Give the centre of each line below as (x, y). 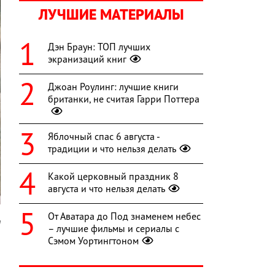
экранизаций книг (87, 59)
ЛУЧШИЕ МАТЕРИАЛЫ (111, 15)
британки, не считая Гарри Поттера (124, 99)
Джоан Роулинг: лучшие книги (113, 87)
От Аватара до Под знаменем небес (124, 216)
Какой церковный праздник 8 (113, 176)
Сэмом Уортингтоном (93, 241)
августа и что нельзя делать (107, 189)
